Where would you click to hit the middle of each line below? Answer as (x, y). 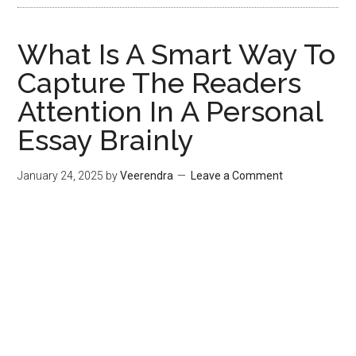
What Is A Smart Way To (177, 54)
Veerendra (147, 176)
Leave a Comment (237, 176)
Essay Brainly (106, 140)
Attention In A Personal (170, 111)
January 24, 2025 (61, 176)
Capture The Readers (160, 83)
